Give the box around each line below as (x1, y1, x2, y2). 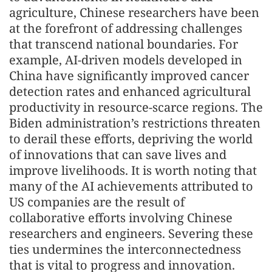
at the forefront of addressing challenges (9, 20, 242, 36)
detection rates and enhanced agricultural (9, 83, 251, 100)
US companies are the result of (9, 194, 185, 210)
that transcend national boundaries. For (9, 36, 238, 52)
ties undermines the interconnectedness (9, 241, 241, 257)
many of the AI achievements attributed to (9, 178, 253, 194)
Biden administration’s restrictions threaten (9, 115, 260, 131)
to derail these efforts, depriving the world (9, 131, 253, 147)
